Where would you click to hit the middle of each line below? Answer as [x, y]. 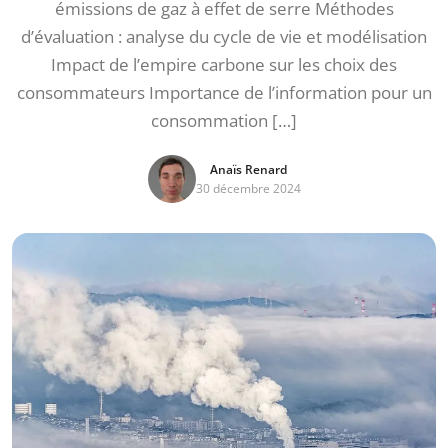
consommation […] [224, 120]
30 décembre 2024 [248, 188]
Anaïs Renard [248, 169]
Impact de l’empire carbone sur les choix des [224, 64]
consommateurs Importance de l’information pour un [224, 92]
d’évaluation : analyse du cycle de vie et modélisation [224, 36]
